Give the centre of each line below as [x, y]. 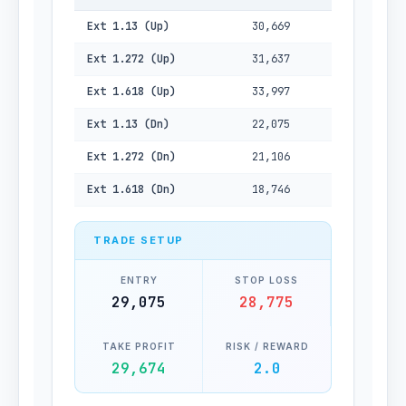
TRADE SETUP [139, 240]
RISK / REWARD [267, 346]
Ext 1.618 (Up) [131, 92]
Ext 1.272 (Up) [131, 59]
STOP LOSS [266, 280]
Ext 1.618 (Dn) [131, 189]
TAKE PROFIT [139, 346]
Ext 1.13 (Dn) [128, 124]
